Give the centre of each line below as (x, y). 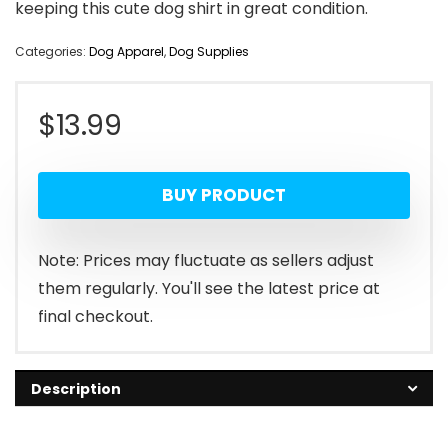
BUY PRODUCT (224, 195)
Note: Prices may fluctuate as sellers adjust (206, 261)
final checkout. (95, 317)
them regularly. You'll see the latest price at (209, 289)
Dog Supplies (209, 52)
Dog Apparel (126, 52)
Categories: (52, 52)
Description (76, 389)
